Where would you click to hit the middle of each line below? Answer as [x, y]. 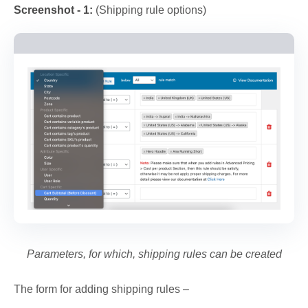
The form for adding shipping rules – [101, 289]
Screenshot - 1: [53, 10]
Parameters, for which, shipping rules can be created [154, 254]
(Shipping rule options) [150, 10]
